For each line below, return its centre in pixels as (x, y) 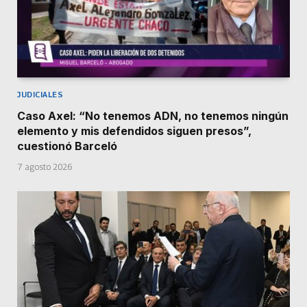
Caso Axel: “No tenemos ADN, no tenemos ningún (153, 116)
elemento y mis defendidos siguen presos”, (134, 131)
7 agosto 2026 (45, 167)
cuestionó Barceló (67, 146)
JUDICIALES (40, 95)
